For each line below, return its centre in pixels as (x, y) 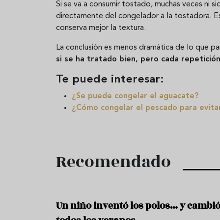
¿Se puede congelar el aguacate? (135, 96)
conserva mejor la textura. (101, 28)
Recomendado (113, 162)
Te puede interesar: (110, 80)
